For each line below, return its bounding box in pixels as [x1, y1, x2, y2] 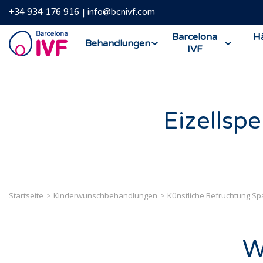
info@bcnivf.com [87, 6, 155, 18]
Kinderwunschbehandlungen [53, 190, 157, 201]
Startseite [9, 190, 43, 201]
